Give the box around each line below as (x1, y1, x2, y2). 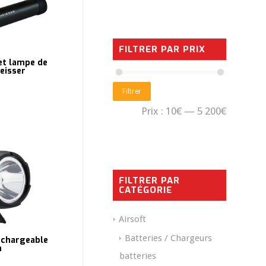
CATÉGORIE (119, 184, 172, 197)
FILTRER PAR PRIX (119, 43, 205, 55)
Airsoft (119, 214, 146, 225)
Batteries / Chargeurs (125, 233, 212, 244)
